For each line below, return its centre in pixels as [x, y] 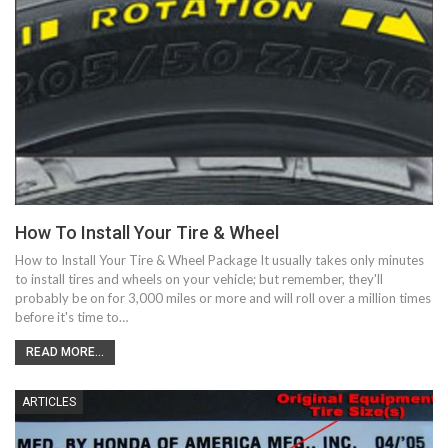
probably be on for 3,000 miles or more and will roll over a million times [223, 297]
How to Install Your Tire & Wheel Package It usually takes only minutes [219, 259]
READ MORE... [65, 351]
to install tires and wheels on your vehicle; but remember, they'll [199, 278]
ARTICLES [49, 401]
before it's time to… [71, 316]
